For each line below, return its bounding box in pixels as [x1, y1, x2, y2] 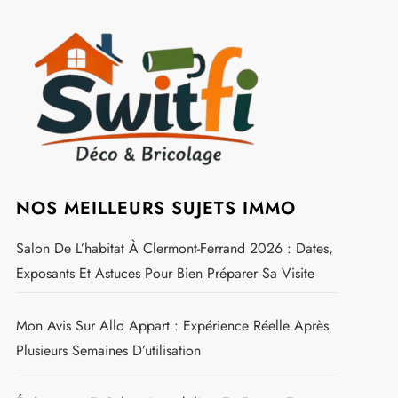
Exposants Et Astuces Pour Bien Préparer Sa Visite [15, 262, 314, 283]
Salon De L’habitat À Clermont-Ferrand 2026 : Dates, [15, 237, 333, 259]
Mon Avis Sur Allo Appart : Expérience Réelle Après [15, 314, 329, 336]
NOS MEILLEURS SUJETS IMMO [15, 195, 296, 221]
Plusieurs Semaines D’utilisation [15, 339, 201, 361]
